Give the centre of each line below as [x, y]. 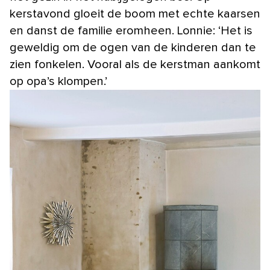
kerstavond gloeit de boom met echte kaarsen [135, 14]
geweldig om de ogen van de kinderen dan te [133, 47]
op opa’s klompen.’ [58, 81]
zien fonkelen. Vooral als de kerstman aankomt [135, 64]
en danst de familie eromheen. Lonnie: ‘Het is [131, 30]
